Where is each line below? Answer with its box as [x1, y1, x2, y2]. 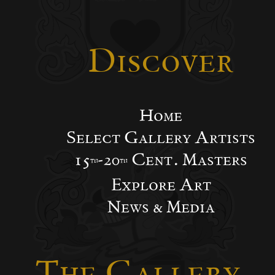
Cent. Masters [128, 149, 247, 169]
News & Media [107, 196, 215, 216]
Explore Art [110, 174, 211, 194]
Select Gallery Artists [66, 127, 255, 147]
